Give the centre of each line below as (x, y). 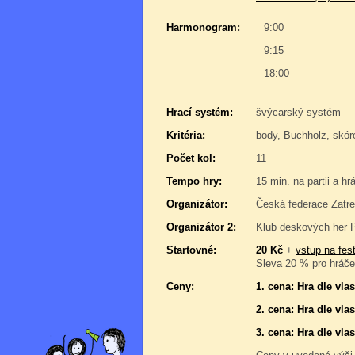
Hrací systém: (200, 112)
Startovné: (191, 250)
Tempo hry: (194, 181)
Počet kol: (191, 158)
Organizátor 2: (201, 227)
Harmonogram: (203, 27)
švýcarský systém (298, 112)
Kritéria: (186, 135)
